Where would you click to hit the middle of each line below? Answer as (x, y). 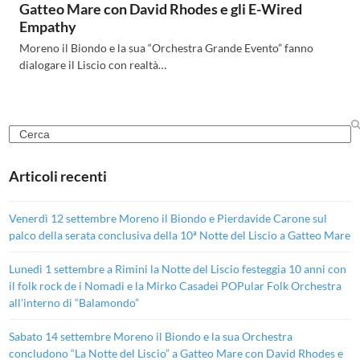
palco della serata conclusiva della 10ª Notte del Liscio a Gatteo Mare (180, 235)
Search (25, 133)
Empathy (47, 26)
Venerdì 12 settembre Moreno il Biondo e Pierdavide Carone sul (168, 218)
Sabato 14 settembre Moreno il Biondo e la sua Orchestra (151, 336)
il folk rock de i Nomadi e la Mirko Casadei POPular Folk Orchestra (176, 285)
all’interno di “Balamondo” (74, 302)
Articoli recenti (58, 176)
